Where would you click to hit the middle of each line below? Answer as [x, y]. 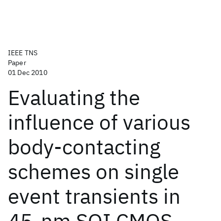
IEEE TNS [23, 53]
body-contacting [84, 147]
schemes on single [93, 171]
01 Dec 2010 [28, 73]
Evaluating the [74, 97]
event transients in [94, 196]
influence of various [99, 122]
